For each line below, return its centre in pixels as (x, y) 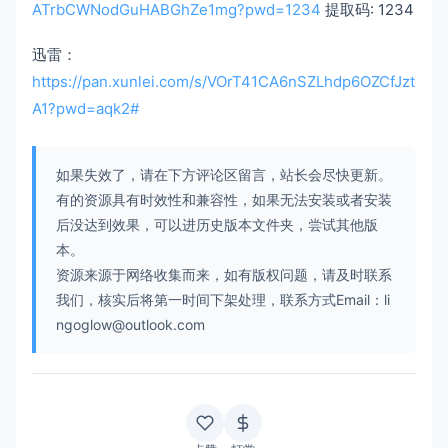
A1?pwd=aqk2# (85, 108)
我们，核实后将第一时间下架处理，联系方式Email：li (223, 299)
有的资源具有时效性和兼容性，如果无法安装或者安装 (224, 199)
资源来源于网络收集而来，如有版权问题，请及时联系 (224, 274)
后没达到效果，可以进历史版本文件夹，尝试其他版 (217, 224)
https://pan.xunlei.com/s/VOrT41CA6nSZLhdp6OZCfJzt (223, 81)
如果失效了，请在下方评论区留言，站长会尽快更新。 (224, 174)
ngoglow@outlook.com (130, 324)
